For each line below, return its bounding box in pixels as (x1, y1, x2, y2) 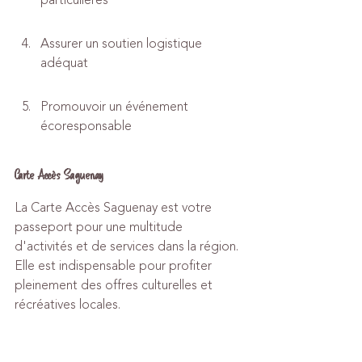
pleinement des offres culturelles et (15, 276, 216, 295)
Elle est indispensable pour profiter (15, 256, 215, 276)
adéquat (40, 53, 88, 73)
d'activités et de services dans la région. (15, 237, 242, 256)
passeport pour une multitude (15, 217, 186, 237)
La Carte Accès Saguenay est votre (15, 198, 215, 217)
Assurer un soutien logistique (40, 34, 205, 53)
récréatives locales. (15, 295, 120, 314)
